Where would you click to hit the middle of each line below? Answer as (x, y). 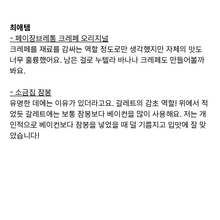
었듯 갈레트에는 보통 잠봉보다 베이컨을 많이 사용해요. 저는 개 (108, 114)
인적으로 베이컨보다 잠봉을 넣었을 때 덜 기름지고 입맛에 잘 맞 (108, 125)
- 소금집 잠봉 (31, 93)
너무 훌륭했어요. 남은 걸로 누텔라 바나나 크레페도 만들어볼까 (107, 60)
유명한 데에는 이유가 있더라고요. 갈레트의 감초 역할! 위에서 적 (109, 103)
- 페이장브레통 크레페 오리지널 (59, 39)
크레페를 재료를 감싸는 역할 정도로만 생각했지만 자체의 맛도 (106, 49)
